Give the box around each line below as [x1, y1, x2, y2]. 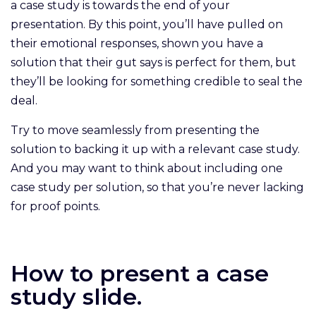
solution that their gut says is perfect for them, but [11, 55, 296, 69]
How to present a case [11, 259, 269, 287]
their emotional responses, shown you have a [11, 36, 263, 50]
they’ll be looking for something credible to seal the [11, 74, 303, 88]
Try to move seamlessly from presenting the [11, 123, 260, 137]
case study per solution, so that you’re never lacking [11, 180, 304, 194]
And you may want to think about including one [11, 161, 283, 175]
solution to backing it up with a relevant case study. [11, 142, 300, 156]
